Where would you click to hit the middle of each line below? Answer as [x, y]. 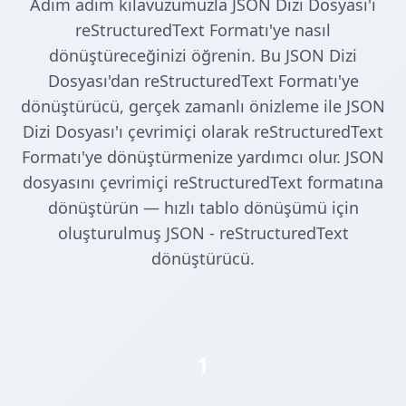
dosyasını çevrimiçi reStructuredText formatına [203, 183]
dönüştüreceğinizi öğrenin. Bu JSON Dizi [203, 56]
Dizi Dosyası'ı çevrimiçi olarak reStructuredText [203, 132]
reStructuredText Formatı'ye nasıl [203, 30]
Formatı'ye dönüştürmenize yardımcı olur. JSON [203, 157]
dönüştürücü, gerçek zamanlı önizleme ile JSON [203, 106]
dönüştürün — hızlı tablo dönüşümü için [203, 208]
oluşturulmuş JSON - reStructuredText [203, 233]
